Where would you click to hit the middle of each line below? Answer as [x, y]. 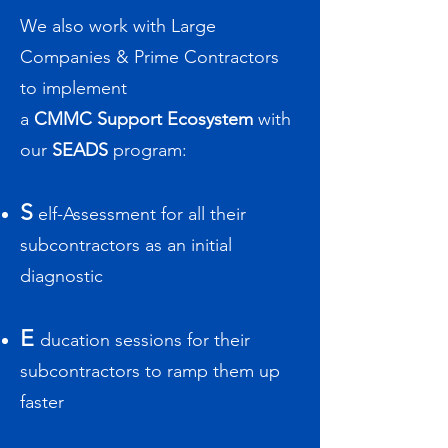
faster [42, 402]
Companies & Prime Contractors [149, 57]
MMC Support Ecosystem [152, 119]
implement [84, 88]
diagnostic [61, 276]
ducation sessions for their [145, 340]
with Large [172, 26]
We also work [74, 26]
